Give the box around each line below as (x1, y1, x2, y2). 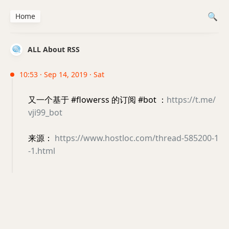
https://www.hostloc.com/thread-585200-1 (55, 132, 219, 144)
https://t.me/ (167, 94, 216, 105)
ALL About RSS (28, 44, 80, 54)
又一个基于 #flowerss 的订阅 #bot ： (28, 94, 167, 105)
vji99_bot (28, 107, 62, 118)
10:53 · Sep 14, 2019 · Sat (19, 70, 104, 79)
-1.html (28, 145, 55, 156)
